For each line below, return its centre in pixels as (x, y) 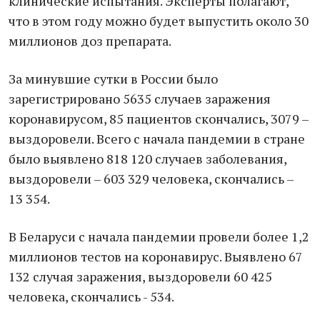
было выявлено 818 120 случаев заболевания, (147, 159)
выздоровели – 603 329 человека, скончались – (151, 179)
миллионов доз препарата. (90, 41)
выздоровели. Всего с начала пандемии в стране (157, 139)
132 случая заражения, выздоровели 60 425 (140, 276)
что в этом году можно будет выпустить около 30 (159, 21)
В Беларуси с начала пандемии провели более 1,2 (159, 236)
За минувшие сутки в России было (113, 79)
